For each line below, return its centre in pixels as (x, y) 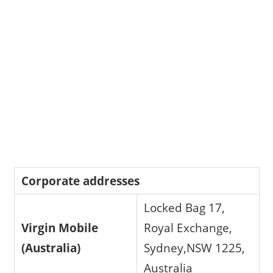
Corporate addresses (81, 181)
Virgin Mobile (60, 228)
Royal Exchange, (188, 228)
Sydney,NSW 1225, (195, 248)
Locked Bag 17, (185, 208)
